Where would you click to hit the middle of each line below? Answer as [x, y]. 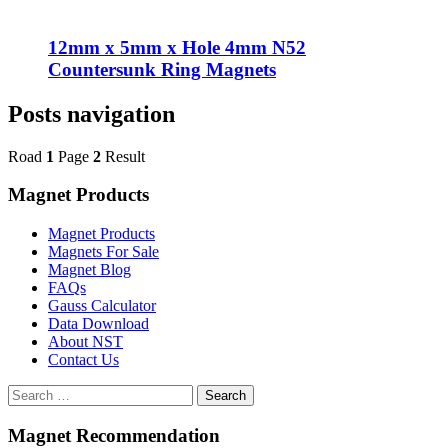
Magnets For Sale [103, 252]
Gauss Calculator [102, 306]
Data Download [98, 324]
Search [225, 396]
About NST [85, 342]
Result [123, 156]
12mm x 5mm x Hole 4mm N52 [177, 47]
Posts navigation [91, 113]
